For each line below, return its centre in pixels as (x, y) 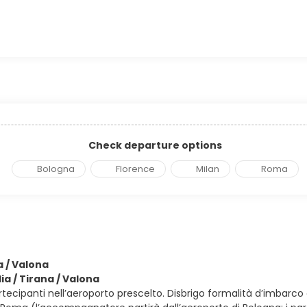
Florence (135, 169)
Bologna (56, 169)
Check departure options (155, 145)
